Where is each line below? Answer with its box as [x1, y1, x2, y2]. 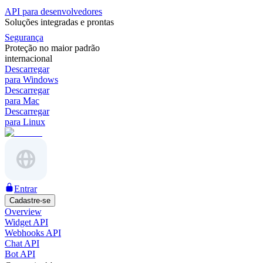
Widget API [5, 217, 48, 227]
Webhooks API [5, 228, 61, 238]
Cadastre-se [9, 196, 50, 205]
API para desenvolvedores [5, 6, 102, 16]
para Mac [5, 96, 39, 106]
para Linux [5, 117, 45, 127]
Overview [5, 207, 42, 217]
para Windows [5, 75, 58, 85]
